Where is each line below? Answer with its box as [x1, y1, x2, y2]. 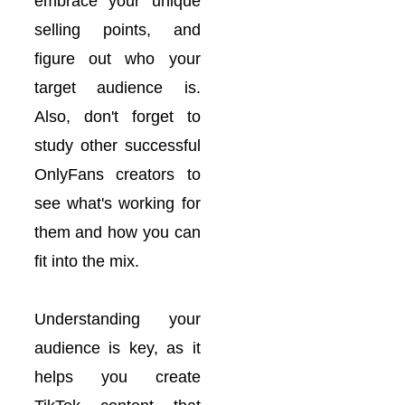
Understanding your [33, 310, 201, 328]
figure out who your [33, 50, 201, 68]
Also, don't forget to [33, 108, 201, 126]
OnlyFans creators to [33, 165, 201, 184]
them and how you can [33, 223, 201, 241]
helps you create [33, 368, 201, 386]
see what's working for [33, 194, 201, 212]
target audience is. [33, 79, 201, 97]
